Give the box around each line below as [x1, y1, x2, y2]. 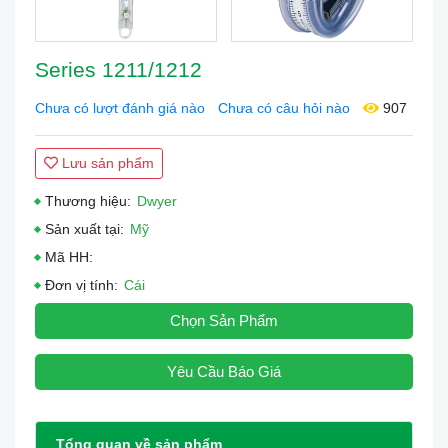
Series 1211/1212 [35, 58, 202, 81]
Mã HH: [45, 249, 93, 265]
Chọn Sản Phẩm [170, 312, 278, 329]
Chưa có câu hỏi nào [218, 100, 350, 116]
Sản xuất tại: [45, 221, 124, 237]
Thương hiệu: [45, 193, 131, 209]
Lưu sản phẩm [58, 155, 154, 171]
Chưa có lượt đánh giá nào [35, 100, 205, 116]
